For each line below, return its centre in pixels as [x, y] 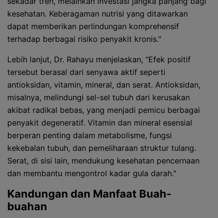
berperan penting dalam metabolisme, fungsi [90, 135]
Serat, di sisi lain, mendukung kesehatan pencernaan [103, 161]
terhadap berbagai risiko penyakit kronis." [84, 39]
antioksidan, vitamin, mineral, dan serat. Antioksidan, [104, 85]
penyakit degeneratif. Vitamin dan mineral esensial [100, 123]
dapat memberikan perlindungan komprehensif [93, 26]
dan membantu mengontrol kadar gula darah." [92, 173]
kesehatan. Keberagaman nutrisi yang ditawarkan [98, 14]
